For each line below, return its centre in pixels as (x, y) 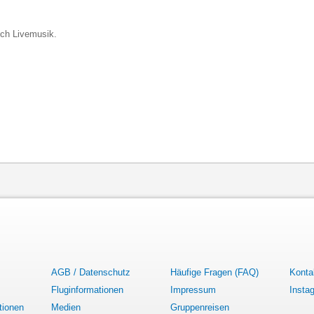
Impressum (193, 290)
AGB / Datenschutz (91, 272)
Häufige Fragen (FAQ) (214, 272)
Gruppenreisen (200, 307)
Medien (66, 307)
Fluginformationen (87, 290)
